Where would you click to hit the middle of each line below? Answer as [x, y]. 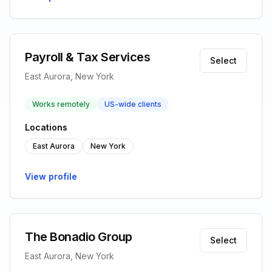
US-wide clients [133, 104]
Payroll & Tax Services [87, 57]
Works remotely [61, 104]
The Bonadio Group [79, 237]
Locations [46, 127]
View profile [51, 176]
